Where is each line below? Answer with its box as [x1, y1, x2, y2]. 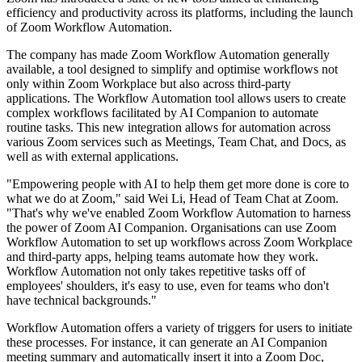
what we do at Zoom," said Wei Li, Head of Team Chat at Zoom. [6, 192, 339, 206]
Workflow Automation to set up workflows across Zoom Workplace [6, 235, 352, 250]
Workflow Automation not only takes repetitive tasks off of [6, 264, 305, 279]
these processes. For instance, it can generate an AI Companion [6, 335, 327, 350]
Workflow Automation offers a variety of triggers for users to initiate [6, 321, 352, 335]
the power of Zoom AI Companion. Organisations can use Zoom [6, 221, 336, 235]
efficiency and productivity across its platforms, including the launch [6, 6, 353, 20]
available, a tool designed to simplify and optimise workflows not [6, 62, 338, 77]
